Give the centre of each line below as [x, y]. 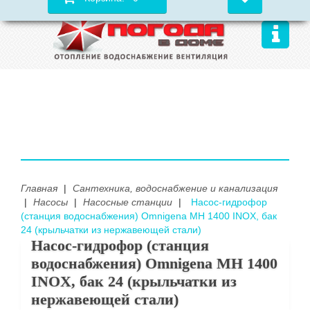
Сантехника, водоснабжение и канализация [175, 188]
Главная [39, 188]
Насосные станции [128, 202]
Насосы [51, 202]
